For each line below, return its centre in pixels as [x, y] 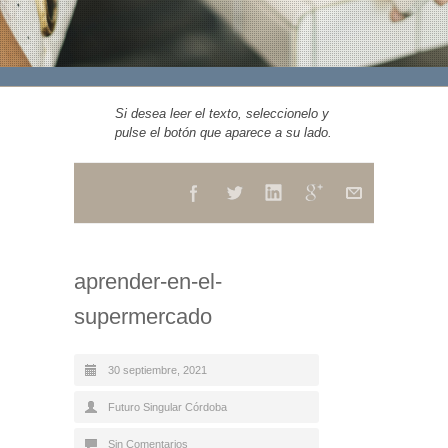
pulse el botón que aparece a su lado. [223, 132]
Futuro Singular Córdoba [167, 407]
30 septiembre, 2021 [157, 370]
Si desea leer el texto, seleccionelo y [222, 113]
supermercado [143, 316]
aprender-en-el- [148, 281]
